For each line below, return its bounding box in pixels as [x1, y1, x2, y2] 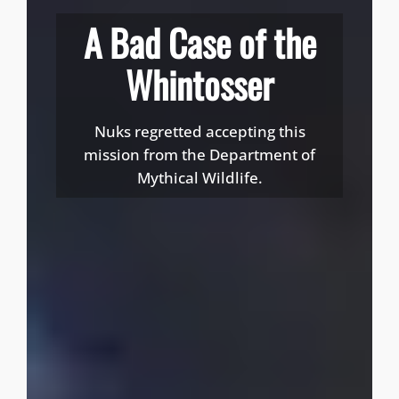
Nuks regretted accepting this [94, 121, 305, 142]
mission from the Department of [84, 144, 315, 166]
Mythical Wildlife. [136, 167, 263, 189]
